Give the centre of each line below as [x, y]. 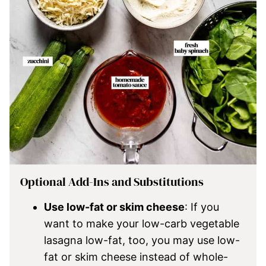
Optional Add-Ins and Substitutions [112, 182]
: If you [202, 207]
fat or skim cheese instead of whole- [136, 257]
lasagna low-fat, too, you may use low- [142, 240]
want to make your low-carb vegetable [142, 224]
